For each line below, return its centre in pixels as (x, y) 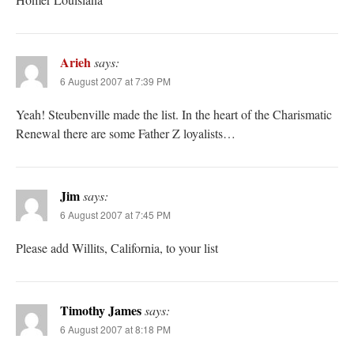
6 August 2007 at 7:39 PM (115, 81)
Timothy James (101, 310)
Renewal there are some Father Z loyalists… (126, 133)
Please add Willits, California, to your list (117, 247)
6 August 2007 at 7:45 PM (115, 214)
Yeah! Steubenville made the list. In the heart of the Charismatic (174, 114)
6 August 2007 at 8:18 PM (115, 329)
